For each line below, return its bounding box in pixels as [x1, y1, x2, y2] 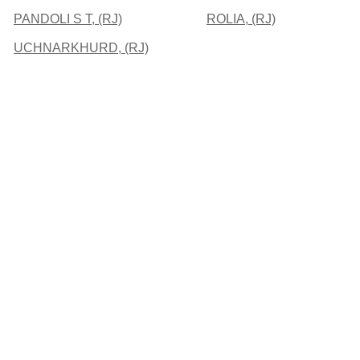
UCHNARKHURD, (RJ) [14, 40, 149, 55]
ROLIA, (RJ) [207, 11, 276, 26]
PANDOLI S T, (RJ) [14, 11, 122, 26]
